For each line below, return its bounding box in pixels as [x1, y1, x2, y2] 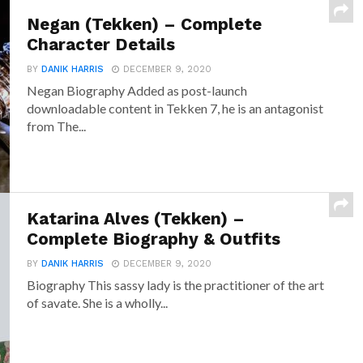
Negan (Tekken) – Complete [27, 15, 263, 35]
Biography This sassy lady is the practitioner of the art [27, 277, 325, 293]
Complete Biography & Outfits [27, 229, 281, 250]
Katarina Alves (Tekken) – [27, 209, 246, 229]
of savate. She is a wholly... [27, 295, 169, 311]
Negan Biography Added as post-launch [27, 83, 248, 99]
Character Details [27, 35, 176, 55]
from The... [27, 118, 87, 135]
